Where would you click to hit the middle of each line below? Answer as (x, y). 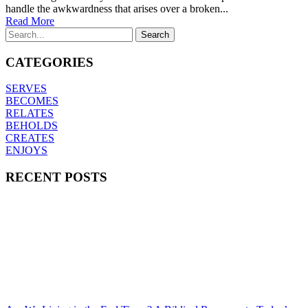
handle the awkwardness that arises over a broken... (117, 8)
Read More (30, 21)
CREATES (30, 138)
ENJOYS (26, 151)
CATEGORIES (49, 62)
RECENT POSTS (56, 177)
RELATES (30, 113)
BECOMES (32, 101)
